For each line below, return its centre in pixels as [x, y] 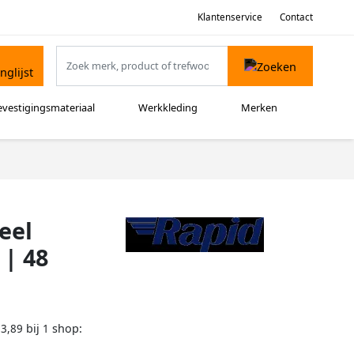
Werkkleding [168, 108]
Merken [260, 108]
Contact [296, 17]
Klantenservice [230, 17]
